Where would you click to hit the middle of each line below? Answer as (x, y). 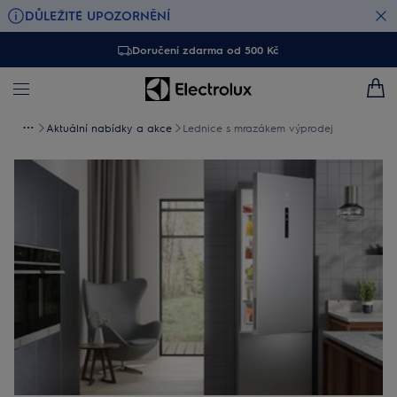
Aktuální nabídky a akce (109, 128)
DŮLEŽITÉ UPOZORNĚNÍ (97, 15)
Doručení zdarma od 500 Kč (206, 50)
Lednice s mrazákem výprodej (258, 128)
